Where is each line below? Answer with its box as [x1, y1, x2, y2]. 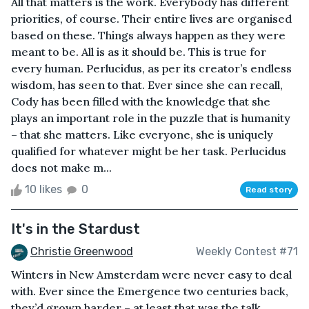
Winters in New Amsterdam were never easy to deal [11, 267, 292, 281]
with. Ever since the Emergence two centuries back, [11, 283, 288, 298]
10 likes [22, 182, 65, 196]
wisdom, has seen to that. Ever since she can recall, [11, 77, 283, 92]
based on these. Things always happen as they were [11, 28, 286, 42]
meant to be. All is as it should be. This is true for [11, 44, 266, 59]
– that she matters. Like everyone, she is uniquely [11, 127, 273, 141]
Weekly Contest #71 [196, 245, 298, 259]
